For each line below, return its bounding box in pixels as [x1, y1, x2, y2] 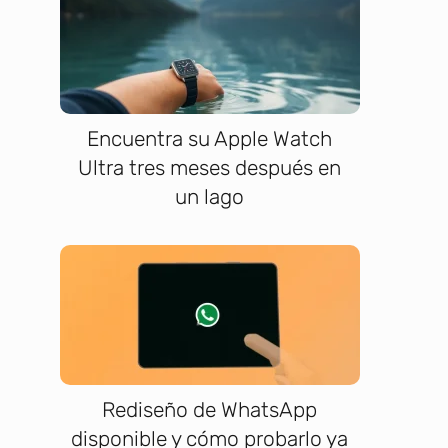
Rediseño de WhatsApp [102, 396, 318, 422]
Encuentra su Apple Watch [87, 126, 333, 152]
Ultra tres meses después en [78, 155, 342, 181]
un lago [175, 184, 245, 210]
